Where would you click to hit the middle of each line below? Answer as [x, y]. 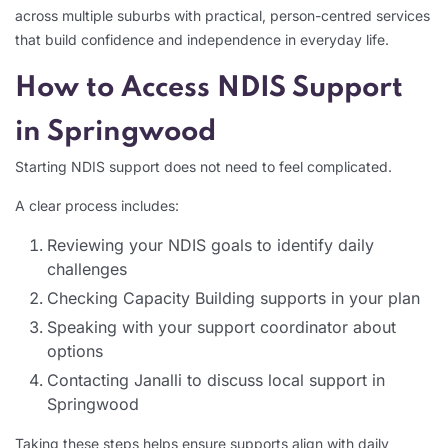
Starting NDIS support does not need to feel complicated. [203, 166]
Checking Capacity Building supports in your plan [233, 297]
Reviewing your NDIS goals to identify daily [210, 244]
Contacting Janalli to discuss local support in [216, 379]
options [75, 350]
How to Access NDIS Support [209, 88]
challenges [87, 268]
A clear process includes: [97, 205]
